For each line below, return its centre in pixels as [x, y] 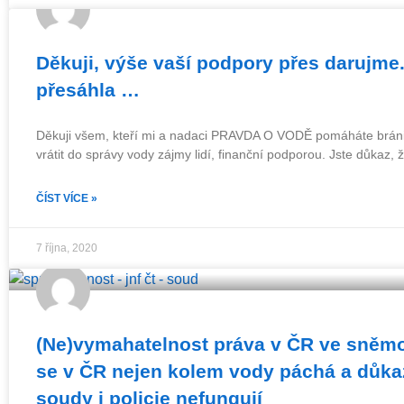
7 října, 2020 [67, 248]
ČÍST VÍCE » [67, 198]
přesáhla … [88, 90]
